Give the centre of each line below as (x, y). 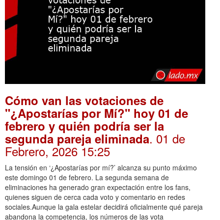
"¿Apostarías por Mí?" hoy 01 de (96, 113)
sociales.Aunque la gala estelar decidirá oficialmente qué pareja (104, 206)
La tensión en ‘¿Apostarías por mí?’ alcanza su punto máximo (101, 167)
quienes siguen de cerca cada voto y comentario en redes (95, 197)
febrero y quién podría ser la (84, 125)
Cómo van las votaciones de (84, 100)
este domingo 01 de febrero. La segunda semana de (87, 177)
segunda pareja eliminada (77, 138)
